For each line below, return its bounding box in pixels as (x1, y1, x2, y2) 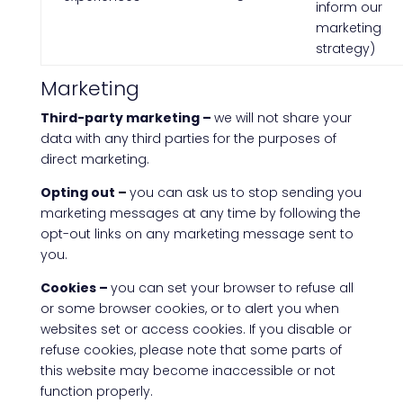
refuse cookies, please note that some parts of (40, 341, 342, 359)
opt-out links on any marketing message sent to (40, 225, 354, 243)
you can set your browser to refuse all (110, 279, 354, 297)
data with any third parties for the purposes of (40, 130, 336, 148)
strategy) (315, 40, 375, 58)
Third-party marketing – (40, 109, 214, 127)
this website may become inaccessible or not (40, 362, 336, 380)
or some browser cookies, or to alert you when (40, 300, 339, 318)
